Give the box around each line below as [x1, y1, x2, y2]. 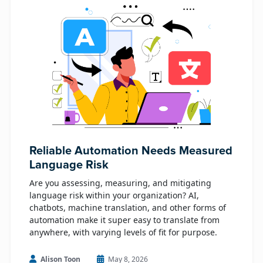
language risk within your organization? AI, [29, 190, 199, 201]
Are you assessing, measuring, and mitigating [29, 177, 211, 188]
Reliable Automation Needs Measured [29, 145, 232, 157]
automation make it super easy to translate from [29, 214, 220, 225]
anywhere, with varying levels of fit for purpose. [29, 227, 220, 238]
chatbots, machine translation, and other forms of [29, 202, 226, 213]
